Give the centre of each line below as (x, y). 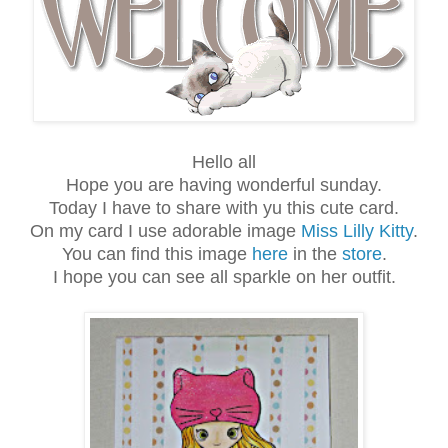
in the (314, 254)
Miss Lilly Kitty (357, 231)
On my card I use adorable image (165, 231)
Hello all (224, 162)
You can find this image (156, 254)
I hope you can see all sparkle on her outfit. (224, 277)
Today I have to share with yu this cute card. (224, 208)
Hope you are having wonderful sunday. (224, 185)
